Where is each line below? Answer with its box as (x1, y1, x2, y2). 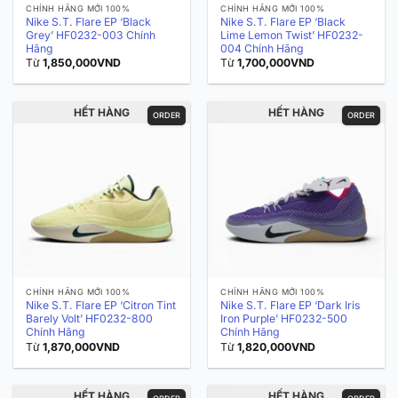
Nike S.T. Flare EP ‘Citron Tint (26, 298, 177, 313)
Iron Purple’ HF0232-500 (220, 312, 348, 326)
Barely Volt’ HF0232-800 (26, 312, 154, 326)
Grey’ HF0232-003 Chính (26, 28, 156, 43)
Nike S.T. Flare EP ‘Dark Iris (220, 298, 361, 313)
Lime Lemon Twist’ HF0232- (220, 28, 364, 43)
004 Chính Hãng (220, 42, 305, 56)
